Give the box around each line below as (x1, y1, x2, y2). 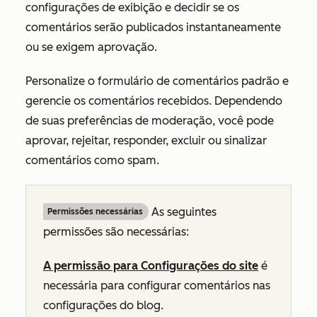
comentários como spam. (25, 154, 159, 167)
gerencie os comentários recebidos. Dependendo (25, 94, 282, 108)
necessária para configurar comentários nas (43, 279, 270, 292)
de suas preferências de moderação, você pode (25, 114, 274, 127)
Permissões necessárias (47, 207, 143, 217)
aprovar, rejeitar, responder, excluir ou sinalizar (25, 134, 267, 147)
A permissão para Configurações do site (43, 259, 258, 272)
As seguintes (149, 205, 217, 219)
